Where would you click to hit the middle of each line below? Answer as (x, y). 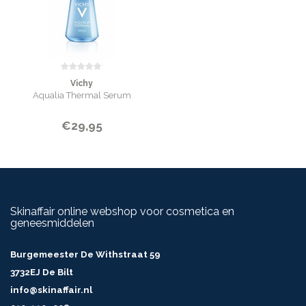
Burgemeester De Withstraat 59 (85, 254)
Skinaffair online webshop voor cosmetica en (122, 211)
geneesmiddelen (52, 223)
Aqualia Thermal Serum (82, 95)
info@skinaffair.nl (51, 290)
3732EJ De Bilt (42, 272)
